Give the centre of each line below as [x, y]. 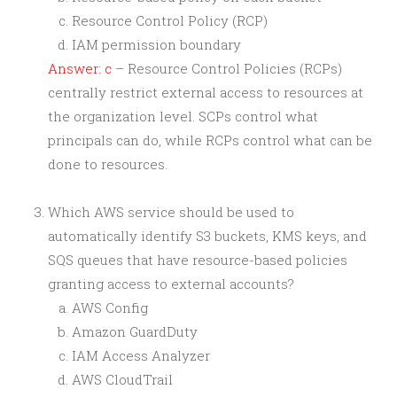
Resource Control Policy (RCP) [170, 20]
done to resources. [108, 164]
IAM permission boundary [156, 44]
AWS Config [110, 307]
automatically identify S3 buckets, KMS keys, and [207, 236]
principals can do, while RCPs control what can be [210, 140]
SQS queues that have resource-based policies [198, 260]
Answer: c [80, 68]
